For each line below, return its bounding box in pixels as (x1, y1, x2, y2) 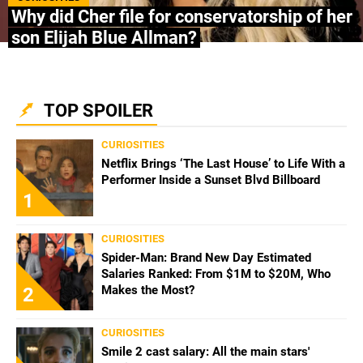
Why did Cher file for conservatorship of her (11, 6, 352, 27)
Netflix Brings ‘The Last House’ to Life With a (101, 156, 345, 171)
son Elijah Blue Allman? (11, 27, 197, 48)
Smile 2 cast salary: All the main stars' (101, 344, 310, 359)
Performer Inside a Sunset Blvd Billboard (101, 172, 320, 187)
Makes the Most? (101, 282, 194, 297)
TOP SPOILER (44, 100, 153, 121)
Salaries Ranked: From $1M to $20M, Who (101, 266, 331, 281)
